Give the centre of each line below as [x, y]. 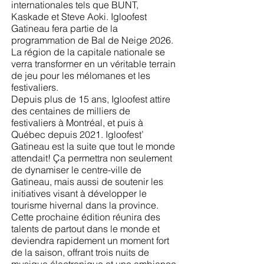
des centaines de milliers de [71, 111]
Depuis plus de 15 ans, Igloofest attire [91, 99]
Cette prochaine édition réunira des [86, 217]
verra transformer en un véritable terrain [93, 64]
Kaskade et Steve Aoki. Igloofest [79, 16]
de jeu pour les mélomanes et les [81, 75]
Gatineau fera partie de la [65, 28]
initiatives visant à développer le [79, 193]
